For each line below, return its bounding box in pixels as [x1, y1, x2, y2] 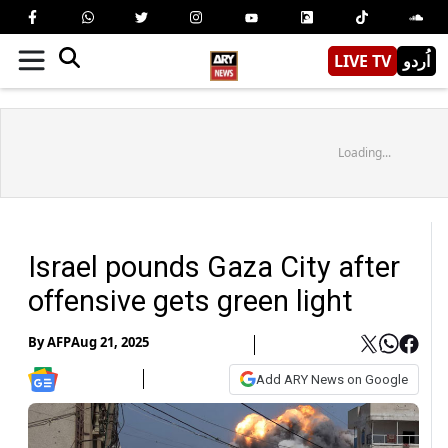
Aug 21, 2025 [71, 333, 149, 352]
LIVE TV [334, 49, 391, 72]
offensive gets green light [28, 283, 353, 318]
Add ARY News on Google [256, 371, 408, 387]
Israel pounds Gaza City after [28, 249, 400, 284]
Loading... [337, 143, 391, 161]
